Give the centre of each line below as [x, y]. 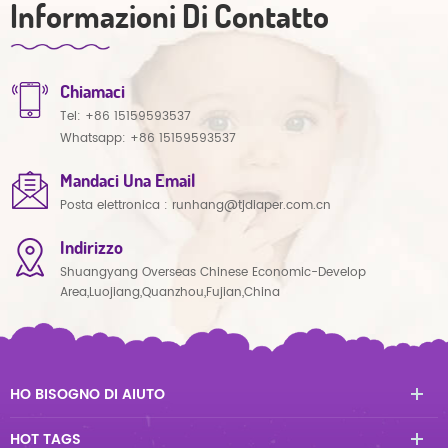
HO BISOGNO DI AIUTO [87, 395]
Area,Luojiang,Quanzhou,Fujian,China [170, 293]
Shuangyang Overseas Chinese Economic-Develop [213, 273]
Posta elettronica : [116, 206]
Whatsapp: [95, 139]
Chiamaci [92, 91]
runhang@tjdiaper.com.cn [251, 206]
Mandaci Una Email [127, 180]
